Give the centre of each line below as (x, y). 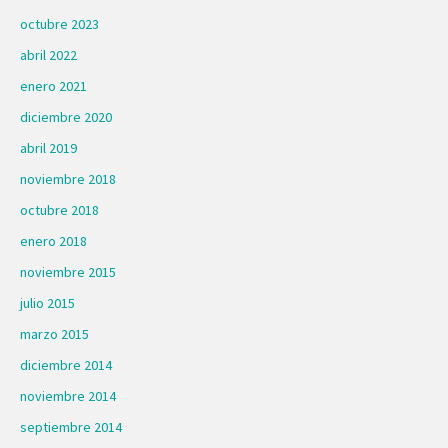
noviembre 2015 (68, 271)
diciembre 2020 (66, 116)
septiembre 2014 (71, 426)
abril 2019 (48, 147)
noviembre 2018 (68, 178)
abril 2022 (48, 54)
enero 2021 (53, 85)
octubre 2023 (59, 23)
